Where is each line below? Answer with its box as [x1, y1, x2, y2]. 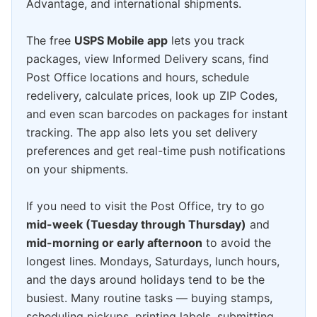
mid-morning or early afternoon [26, 236, 202, 250]
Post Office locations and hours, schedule [26, 70, 249, 85]
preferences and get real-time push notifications [26, 144, 285, 158]
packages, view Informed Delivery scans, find [26, 52, 269, 67]
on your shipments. [26, 162, 128, 177]
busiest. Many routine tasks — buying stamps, [26, 291, 272, 306]
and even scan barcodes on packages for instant [26, 107, 288, 122]
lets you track [168, 33, 245, 48]
